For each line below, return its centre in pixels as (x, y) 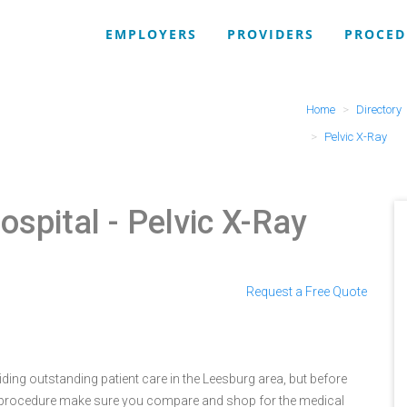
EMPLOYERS (151, 34)
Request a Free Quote (307, 292)
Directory (378, 109)
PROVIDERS (271, 34)
